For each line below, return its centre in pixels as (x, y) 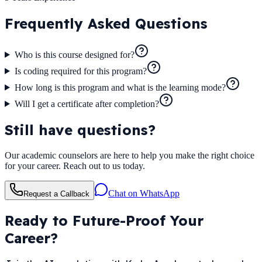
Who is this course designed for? (74, 54)
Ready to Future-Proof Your (104, 220)
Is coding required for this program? (80, 71)
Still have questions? (80, 130)
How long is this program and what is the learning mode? (120, 87)
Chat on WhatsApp (144, 193)
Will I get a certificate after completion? (87, 104)
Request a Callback (56, 194)
